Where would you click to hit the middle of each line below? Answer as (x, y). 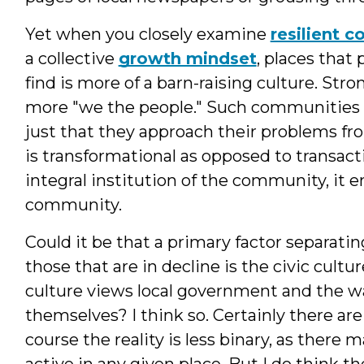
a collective (71, 58)
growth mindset (187, 58)
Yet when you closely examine (147, 34)
